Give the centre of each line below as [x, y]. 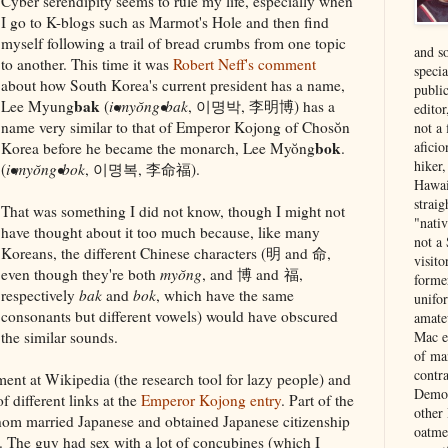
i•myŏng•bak [148, 105]
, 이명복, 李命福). [142, 168]
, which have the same [225, 294]
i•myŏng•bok [45, 168]
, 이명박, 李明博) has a [261, 105]
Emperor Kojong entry [211, 399]
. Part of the [317, 399]
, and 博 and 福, [252, 273]
